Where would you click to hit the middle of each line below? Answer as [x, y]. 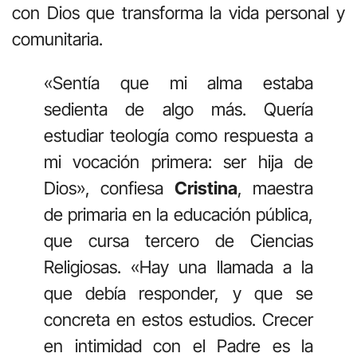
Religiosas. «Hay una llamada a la [178, 267]
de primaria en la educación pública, [178, 215]
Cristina [206, 188]
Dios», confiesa [109, 188]
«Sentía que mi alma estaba [178, 83]
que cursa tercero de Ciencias [178, 241]
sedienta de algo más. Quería [178, 110]
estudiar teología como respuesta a [178, 136]
